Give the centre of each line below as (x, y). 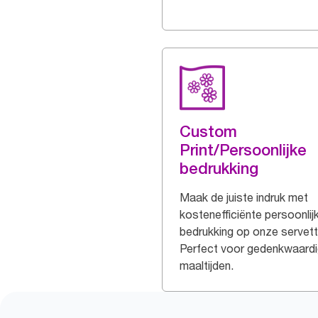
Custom (208, 131)
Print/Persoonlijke (243, 150)
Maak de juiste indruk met (244, 197)
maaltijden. (207, 265)
